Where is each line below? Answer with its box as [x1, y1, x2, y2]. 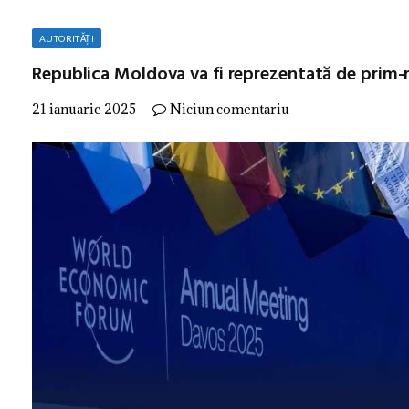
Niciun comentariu [170, 100, 289, 118]
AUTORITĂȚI [39, 33, 94, 44]
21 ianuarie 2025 [32, 100, 136, 118]
